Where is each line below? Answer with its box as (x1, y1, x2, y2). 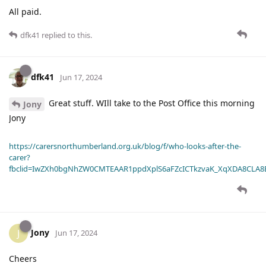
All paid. (9, 6, 42, 18)
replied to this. (40, 30, 92, 41)
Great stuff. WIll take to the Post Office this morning (46, 97, 255, 109)
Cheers (9, 252, 37, 264)
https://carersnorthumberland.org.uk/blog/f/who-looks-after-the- (9, 140, 241, 151)
